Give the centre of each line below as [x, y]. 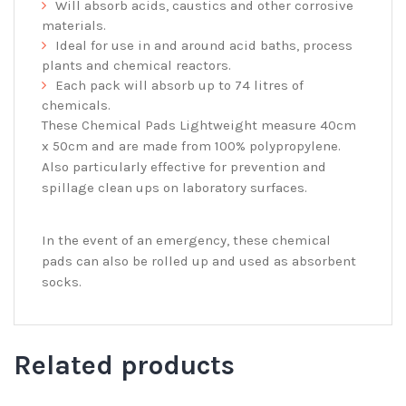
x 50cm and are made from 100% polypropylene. [191, 145]
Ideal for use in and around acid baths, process [204, 45]
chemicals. [76, 105]
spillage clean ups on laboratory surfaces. [174, 187]
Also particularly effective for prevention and [184, 166]
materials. [74, 25]
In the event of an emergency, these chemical [186, 240]
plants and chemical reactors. [136, 65]
